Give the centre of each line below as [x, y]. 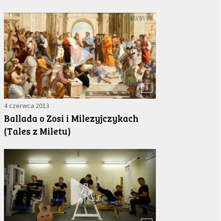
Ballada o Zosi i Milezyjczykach [71, 118]
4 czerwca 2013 [26, 106]
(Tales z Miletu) [37, 131]
